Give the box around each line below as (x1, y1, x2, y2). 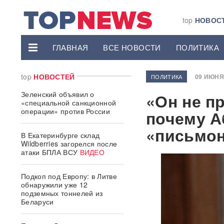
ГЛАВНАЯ (52, 42, 88, 52)
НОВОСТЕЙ (33, 71, 75, 81)
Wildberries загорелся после (21, 138, 117, 148)
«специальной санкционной (21, 97, 116, 107)
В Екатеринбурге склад (21, 130, 100, 140)
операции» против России (21, 106, 110, 116)
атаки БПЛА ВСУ (21, 147, 78, 157)
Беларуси (21, 196, 54, 206)
